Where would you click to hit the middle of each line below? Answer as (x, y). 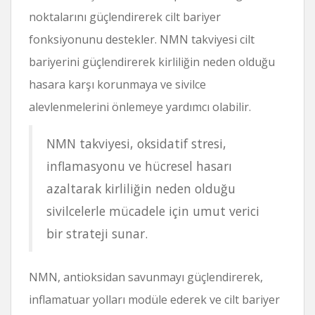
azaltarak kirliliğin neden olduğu (141, 188)
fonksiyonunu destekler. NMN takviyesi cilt (142, 39)
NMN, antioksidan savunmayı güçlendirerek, (146, 277)
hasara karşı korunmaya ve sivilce (117, 84)
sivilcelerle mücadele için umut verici (153, 211)
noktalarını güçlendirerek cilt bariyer (125, 17)
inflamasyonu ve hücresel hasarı (139, 166)
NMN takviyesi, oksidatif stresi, (136, 143)
